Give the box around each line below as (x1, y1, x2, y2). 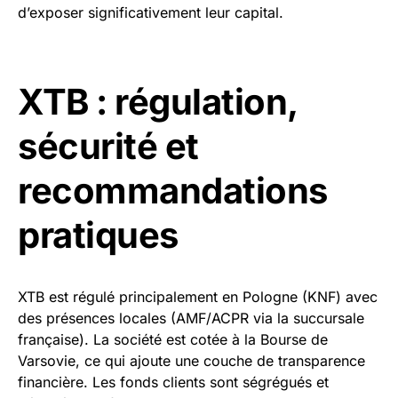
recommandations (18, 169, 328, 212)
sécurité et (18, 124, 199, 168)
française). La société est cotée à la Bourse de (18, 330, 328, 348)
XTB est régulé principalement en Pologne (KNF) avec (18, 288, 378, 306)
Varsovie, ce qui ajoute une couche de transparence (18, 352, 365, 370)
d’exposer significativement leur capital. (18, 4, 283, 21)
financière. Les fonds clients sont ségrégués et (18, 373, 329, 391)
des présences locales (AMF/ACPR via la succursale (18, 309, 364, 327)
